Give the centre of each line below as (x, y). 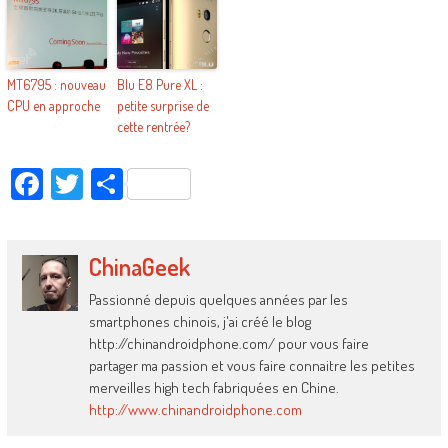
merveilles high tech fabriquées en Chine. (214, 387)
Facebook (98, 183)
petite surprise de (162, 105)
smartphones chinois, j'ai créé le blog (200, 321)
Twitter (125, 183)
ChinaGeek (140, 266)
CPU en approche (53, 105)
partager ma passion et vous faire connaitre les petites (252, 365)
